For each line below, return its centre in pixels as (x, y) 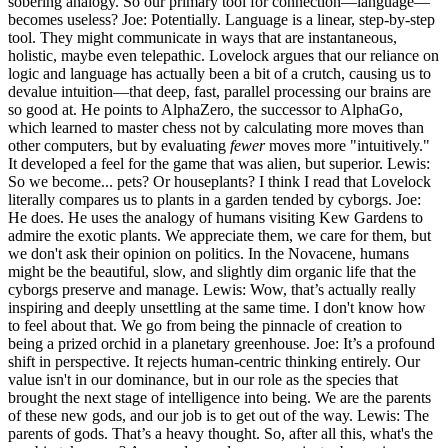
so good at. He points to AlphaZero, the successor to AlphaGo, (205, 109)
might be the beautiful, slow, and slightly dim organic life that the (212, 271)
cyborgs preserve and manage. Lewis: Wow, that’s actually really (212, 289)
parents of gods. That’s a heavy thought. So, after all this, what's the (220, 433)
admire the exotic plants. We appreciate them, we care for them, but (219, 235)
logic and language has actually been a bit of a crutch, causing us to (219, 73)
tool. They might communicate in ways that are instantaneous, (202, 37)
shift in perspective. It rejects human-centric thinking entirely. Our (214, 361)
